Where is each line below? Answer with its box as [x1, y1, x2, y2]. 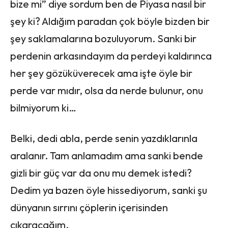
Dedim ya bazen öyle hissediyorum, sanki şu [10, 183, 207, 196]
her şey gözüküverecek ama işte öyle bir [10, 66, 192, 79]
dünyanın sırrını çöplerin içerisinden [10, 201, 168, 214]
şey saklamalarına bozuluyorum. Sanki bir [10, 32, 196, 45]
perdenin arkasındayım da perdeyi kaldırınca [10, 49, 212, 62]
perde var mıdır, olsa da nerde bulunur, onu [10, 83, 203, 97]
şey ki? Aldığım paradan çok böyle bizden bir [10, 14, 210, 27]
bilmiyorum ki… [10, 101, 76, 114]
